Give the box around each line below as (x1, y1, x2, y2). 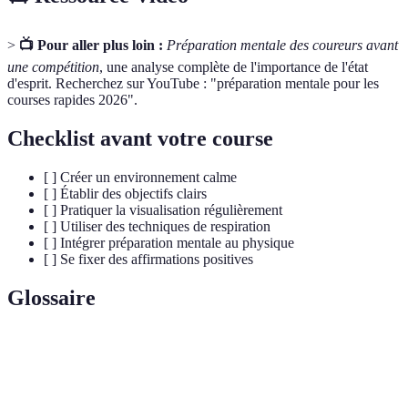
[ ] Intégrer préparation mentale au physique (44, 235, 294, 251)
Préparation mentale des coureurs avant (167, 37, 398, 54)
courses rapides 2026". (7, 92, 138, 108)
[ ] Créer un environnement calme (44, 169, 237, 186)
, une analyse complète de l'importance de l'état (99, 59, 368, 76)
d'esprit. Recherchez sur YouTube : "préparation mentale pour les (7, 76, 379, 92)
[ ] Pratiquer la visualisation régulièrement (44, 202, 282, 219)
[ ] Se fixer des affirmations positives (44, 251, 253, 268)
